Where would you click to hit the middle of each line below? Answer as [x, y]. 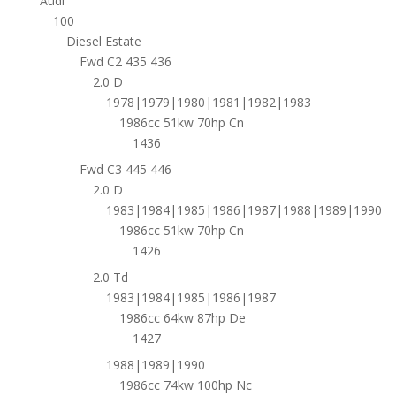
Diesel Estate [103, 42]
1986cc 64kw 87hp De [182, 318]
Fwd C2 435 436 [125, 62]
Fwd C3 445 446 [125, 170]
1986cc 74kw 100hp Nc [185, 385]
